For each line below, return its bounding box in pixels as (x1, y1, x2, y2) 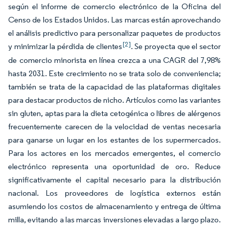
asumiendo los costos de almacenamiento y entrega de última (8, 201, 221, 211)
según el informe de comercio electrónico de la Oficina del (8, 2, 221, 11)
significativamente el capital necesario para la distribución (8, 175, 221, 185)
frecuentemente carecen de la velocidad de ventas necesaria (8, 122, 221, 131)
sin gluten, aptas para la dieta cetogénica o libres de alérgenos (8, 108, 221, 118)
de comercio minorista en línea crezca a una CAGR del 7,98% (8, 55, 221, 65)
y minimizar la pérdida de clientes (8, 41, 123, 51)
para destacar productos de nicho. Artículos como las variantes (8, 95, 221, 105)
